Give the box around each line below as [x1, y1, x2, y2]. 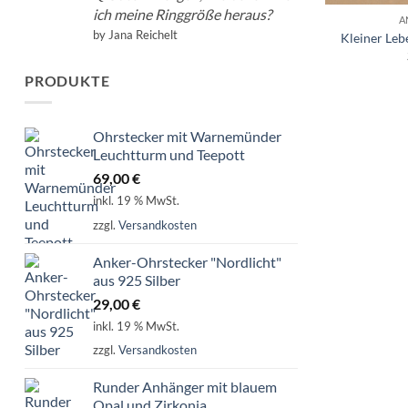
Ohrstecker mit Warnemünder [93, 127, 281, 146]
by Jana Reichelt [93, 26, 178, 42]
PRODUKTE [25, 71, 110, 89]
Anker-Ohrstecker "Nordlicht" [93, 252, 281, 270]
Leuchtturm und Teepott [93, 146, 245, 164]
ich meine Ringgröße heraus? [93, 5, 271, 23]
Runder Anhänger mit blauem [93, 378, 277, 396]
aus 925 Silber [93, 270, 180, 289]
